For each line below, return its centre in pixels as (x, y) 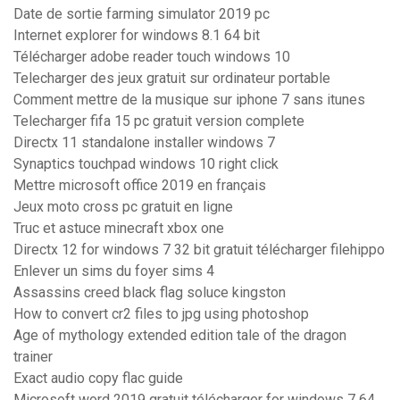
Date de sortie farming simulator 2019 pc (142, 14)
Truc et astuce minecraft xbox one (119, 229)
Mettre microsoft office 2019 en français (140, 186)
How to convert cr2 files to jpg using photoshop (161, 314)
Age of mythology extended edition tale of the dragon (180, 336)
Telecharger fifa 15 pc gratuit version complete (159, 121)
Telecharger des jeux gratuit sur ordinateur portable (172, 79)
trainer (33, 357)
